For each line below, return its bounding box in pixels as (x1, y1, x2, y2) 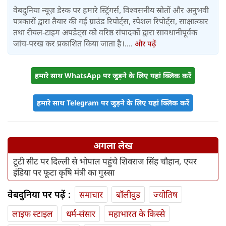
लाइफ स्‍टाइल (12, 207, 53, 219)
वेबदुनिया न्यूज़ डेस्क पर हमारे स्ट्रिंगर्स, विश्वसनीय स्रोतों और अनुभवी (13, 4, 209, 16)
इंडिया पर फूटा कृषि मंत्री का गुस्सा (13, 166, 115, 178)
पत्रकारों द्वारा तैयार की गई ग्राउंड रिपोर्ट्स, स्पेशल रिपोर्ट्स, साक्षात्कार (13, 15, 208, 27)
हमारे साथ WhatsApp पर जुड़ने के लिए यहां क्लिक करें (35, 70, 191, 80)
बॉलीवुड (116, 188, 140, 200)
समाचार (79, 188, 103, 200)
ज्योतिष (153, 188, 178, 200)
